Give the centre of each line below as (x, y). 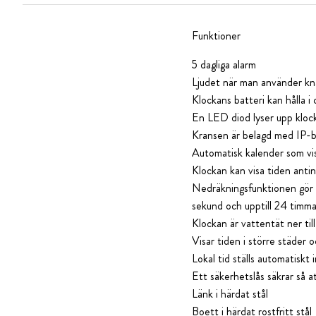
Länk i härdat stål (230, 294)
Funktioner (216, 36)
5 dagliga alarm (224, 65)
